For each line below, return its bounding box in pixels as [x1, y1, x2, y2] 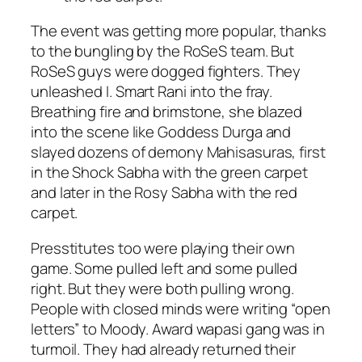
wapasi [196, 318, 242, 339]
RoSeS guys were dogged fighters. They [31, 61, 301, 82]
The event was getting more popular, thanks [31, 20, 326, 42]
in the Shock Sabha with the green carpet [31, 162, 308, 183]
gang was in [242, 318, 325, 339]
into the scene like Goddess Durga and [31, 121, 292, 143]
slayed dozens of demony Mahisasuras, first [31, 141, 326, 163]
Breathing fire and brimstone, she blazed [31, 101, 302, 123]
